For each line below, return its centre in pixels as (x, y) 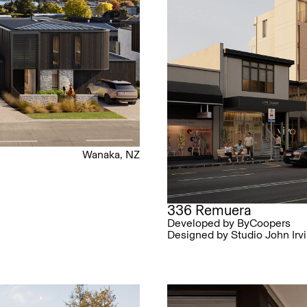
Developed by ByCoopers (229, 223)
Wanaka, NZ (111, 154)
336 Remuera (209, 210)
